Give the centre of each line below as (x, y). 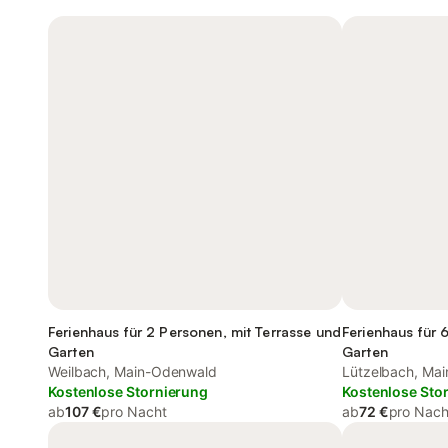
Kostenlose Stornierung (128, 391)
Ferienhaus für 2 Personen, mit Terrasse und (195, 331)
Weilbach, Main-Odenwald (133, 371)
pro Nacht (134, 411)
